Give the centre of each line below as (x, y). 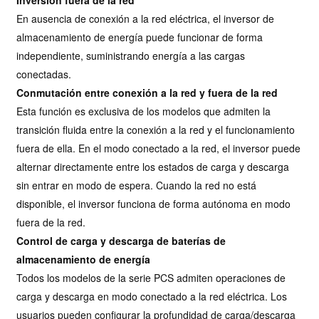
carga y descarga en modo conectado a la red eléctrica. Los (152, 296)
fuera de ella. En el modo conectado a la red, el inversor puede (159, 148)
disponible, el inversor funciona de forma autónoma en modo (154, 203)
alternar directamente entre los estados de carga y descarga (153, 166)
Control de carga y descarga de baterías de (121, 240)
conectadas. (44, 74)
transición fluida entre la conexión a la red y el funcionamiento (156, 129)
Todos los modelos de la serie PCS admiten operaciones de (151, 277)
